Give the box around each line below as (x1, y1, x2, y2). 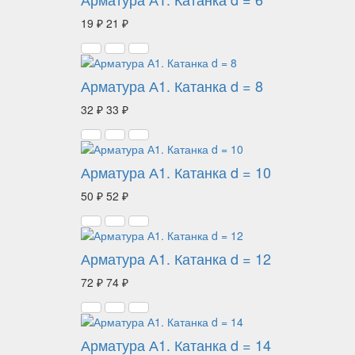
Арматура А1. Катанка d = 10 (81, 162, 271, 182)
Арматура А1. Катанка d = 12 (81, 248, 271, 269)
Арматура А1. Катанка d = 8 (81, 75, 263, 96)
